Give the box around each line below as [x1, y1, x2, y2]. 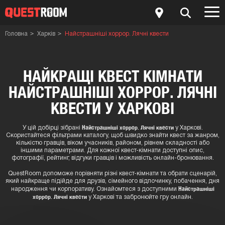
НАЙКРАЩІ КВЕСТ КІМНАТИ [23, 66, 202, 85]
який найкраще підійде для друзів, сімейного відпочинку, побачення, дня [6, 178, 219, 184]
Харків [37, 31, 55, 37]
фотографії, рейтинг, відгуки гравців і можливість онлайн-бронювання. [11, 155, 214, 161]
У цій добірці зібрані [22, 125, 82, 131]
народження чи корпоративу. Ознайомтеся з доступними [11, 186, 178, 192]
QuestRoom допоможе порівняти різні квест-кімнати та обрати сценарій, [8, 171, 217, 176]
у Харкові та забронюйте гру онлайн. [86, 194, 193, 200]
